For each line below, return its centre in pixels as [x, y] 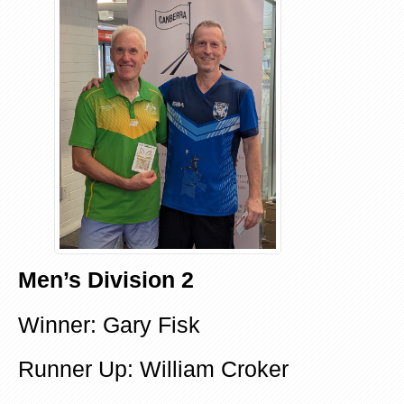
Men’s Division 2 [106, 280]
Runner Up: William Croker [153, 370]
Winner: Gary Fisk [109, 325]
